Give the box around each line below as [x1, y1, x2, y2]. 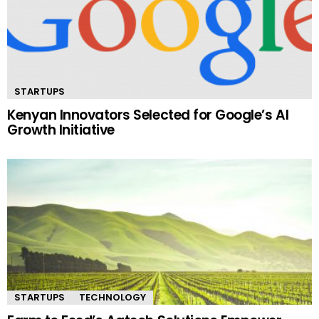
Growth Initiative [7, 120, 115, 140]
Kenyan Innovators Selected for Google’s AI [7, 105, 289, 125]
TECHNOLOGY [79, 291, 146, 305]
